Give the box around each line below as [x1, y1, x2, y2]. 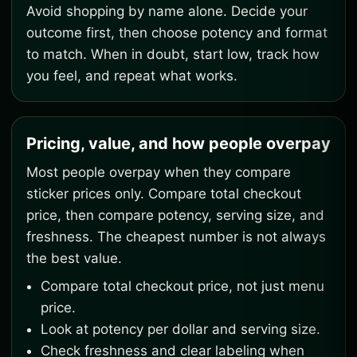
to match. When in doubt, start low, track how [26, 46, 320, 62]
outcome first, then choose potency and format [26, 25, 328, 41]
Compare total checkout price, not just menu [41, 278, 324, 294]
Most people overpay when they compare [26, 164, 291, 180]
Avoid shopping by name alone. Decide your [26, 3, 308, 19]
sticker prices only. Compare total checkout [26, 186, 301, 202]
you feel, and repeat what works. [26, 68, 237, 84]
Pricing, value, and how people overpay [26, 134, 331, 153]
